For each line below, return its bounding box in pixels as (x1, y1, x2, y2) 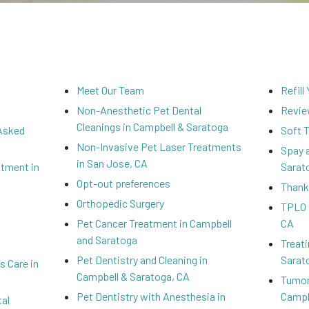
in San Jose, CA (76, 157, 148, 170)
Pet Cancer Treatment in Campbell (76, 217, 232, 230)
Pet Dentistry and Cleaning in (76, 253, 208, 266)
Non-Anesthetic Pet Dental (76, 103, 201, 117)
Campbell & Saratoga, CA (76, 270, 190, 283)
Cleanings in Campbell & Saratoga (76, 120, 228, 133)
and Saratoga (76, 233, 137, 246)
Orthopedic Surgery (76, 197, 164, 210)
